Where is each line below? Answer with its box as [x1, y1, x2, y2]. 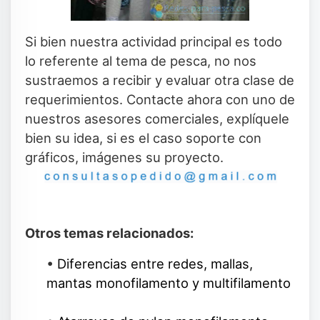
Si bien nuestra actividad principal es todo [25, 34, 282, 49]
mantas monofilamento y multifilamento [46, 275, 291, 291]
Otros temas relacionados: [25, 225, 194, 241]
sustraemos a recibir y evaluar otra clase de [25, 72, 294, 88]
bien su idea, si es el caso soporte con [25, 130, 261, 146]
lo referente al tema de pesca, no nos [25, 53, 256, 69]
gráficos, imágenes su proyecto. [25, 149, 224, 165]
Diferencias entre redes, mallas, [57, 256, 253, 271]
